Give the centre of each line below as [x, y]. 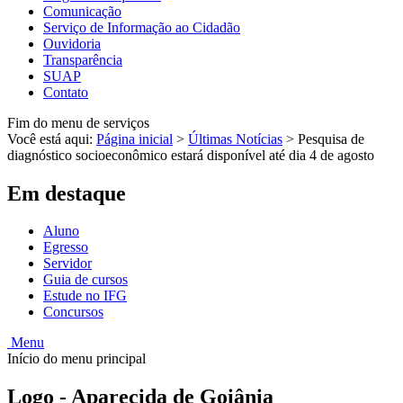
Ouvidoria [72, 43]
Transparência [83, 59]
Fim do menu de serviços [78, 122]
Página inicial [134, 139]
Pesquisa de [331, 139]
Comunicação [82, 11]
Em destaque [67, 193]
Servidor [67, 264]
